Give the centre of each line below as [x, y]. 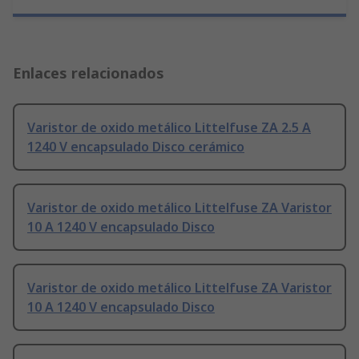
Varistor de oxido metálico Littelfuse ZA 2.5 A [169, 128]
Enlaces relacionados [89, 73]
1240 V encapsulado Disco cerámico [136, 147]
